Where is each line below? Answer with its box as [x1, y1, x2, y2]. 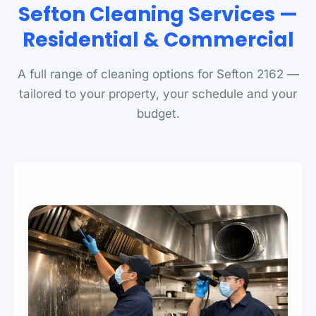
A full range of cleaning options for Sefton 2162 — [17, 67, 299, 81]
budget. [136, 107, 180, 121]
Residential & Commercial [22, 26, 294, 54]
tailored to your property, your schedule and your [19, 87, 297, 101]
